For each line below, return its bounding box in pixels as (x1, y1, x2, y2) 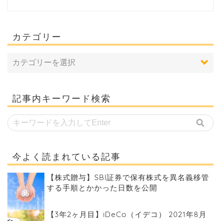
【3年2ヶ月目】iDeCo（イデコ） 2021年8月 (47, 209, 207, 219)
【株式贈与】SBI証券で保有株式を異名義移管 (47, 172, 209, 182)
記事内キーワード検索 (12, 92, 111, 104)
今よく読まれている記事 (12, 150, 121, 162)
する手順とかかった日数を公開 (47, 183, 157, 192)
